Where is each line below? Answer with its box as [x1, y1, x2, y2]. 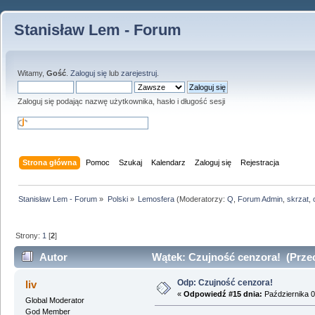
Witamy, [18, 69, 46, 77]
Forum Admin [237, 194, 283, 203]
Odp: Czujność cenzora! [176, 278, 273, 288]
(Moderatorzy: [174, 194, 227, 203]
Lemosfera [137, 194, 174, 203]
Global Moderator [25, 296, 84, 305]
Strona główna [22, 157, 77, 167]
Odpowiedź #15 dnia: [183, 290, 262, 299]
